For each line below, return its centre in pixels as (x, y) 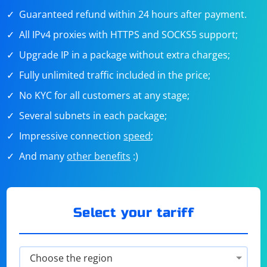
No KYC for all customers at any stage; (105, 95)
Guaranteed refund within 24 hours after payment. (133, 14)
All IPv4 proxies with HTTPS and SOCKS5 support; (129, 35)
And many (43, 156)
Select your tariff (133, 212)
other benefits (99, 156)
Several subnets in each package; (93, 116)
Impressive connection (72, 136)
